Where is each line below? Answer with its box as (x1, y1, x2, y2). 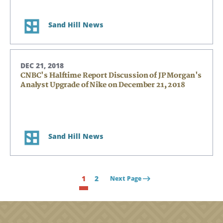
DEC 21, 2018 (20, 61, 64, 70)
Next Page (110, 174, 141, 183)
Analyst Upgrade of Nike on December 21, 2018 (20, 81, 185, 89)
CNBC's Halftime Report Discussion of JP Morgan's (20, 71, 202, 80)
